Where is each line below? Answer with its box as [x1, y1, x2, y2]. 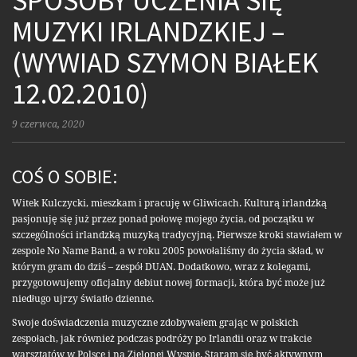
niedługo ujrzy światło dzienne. [12, 293, 154, 305]
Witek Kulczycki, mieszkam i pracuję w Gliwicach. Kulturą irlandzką [12, 198, 327, 210]
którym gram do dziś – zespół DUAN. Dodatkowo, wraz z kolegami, [12, 261, 311, 273]
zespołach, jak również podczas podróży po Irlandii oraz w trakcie [12, 333, 312, 345]
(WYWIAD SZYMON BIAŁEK [12, 45, 319, 81]
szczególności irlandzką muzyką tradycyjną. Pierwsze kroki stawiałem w [12, 229, 342, 241]
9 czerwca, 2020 [12, 119, 84, 131]
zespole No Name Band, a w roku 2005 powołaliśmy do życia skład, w [12, 245, 324, 257]
